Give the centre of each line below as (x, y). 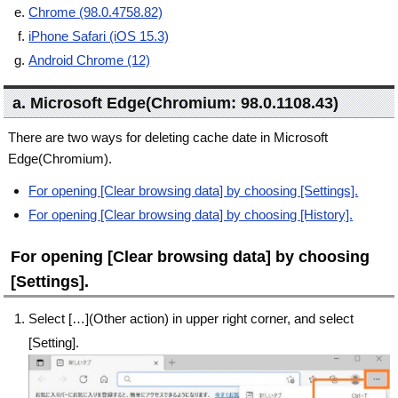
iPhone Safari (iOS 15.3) (99, 36)
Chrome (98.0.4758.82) (96, 12)
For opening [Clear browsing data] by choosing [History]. (191, 215)
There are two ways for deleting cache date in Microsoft (168, 137)
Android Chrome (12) (90, 60)
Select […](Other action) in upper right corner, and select (191, 318)
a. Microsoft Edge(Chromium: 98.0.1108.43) (176, 103)
